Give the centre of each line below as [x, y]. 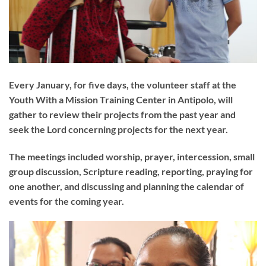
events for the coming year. [66, 201]
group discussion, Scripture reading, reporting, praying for [131, 172]
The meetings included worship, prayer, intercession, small [132, 157]
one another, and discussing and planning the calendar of [126, 186]
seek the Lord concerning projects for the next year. [118, 129]
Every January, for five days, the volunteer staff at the [123, 85]
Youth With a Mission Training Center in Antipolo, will [121, 100]
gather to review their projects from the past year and [122, 115]
